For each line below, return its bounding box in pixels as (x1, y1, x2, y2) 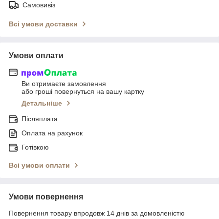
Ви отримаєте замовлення (22, 79, 106, 88)
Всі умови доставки (9, 20, 78, 28)
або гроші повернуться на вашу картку (22, 87, 144, 95)
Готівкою (22, 143, 49, 151)
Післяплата (22, 114, 58, 123)
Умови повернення (9, 192, 83, 201)
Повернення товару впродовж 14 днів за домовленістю (9, 209, 185, 217)
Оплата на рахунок (22, 129, 83, 137)
